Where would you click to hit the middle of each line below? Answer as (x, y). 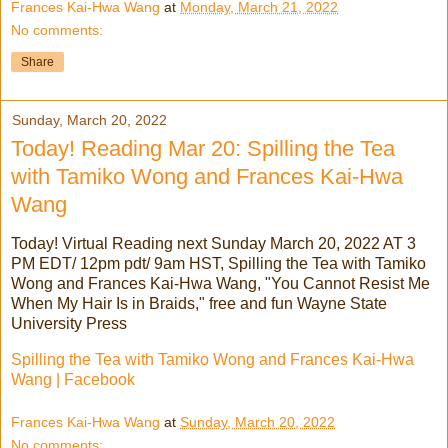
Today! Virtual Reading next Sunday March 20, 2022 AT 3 (213, 243)
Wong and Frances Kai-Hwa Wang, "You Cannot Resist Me (220, 283)
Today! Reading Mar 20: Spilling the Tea (203, 148)
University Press (69, 323)
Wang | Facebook (73, 379)
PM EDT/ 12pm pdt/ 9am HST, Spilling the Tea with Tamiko (218, 263)
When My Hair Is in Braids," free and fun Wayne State (199, 303)
